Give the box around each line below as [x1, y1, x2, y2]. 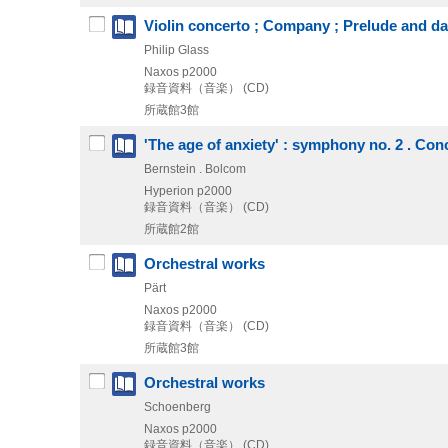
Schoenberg [144, 399, 211, 414]
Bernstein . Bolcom [144, 161, 246, 176]
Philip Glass [144, 42, 209, 57]
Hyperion [144, 183, 194, 198]
